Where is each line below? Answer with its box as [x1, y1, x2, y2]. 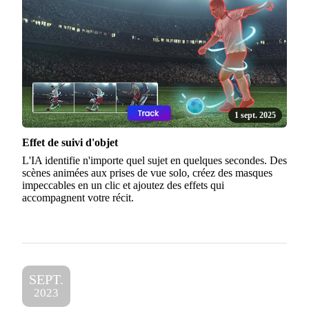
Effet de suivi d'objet [22, 136, 118, 148]
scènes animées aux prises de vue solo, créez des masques [22, 166, 272, 179]
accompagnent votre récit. [22, 191, 134, 203]
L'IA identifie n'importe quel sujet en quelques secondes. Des [22, 154, 287, 166]
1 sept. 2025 [235, 110, 277, 120]
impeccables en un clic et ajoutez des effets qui [22, 179, 224, 191]
